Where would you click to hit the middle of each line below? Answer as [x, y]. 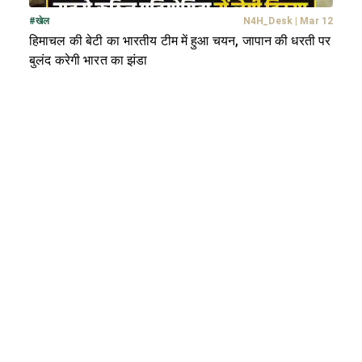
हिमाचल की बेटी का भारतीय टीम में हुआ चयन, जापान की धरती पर [180, 41]
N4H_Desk [268, 21]
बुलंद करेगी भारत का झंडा [88, 61]
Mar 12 [316, 21]
